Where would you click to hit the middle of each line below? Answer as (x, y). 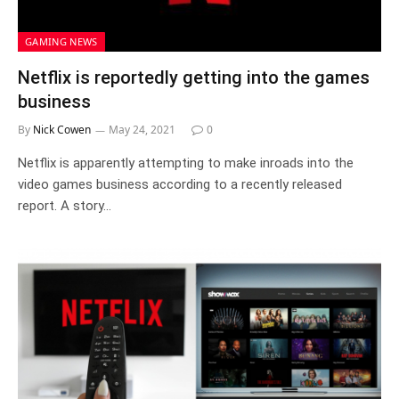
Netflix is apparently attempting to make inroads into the (186, 163)
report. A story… (65, 206)
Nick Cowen (62, 130)
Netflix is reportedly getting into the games (194, 77)
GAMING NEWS (61, 41)
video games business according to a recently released (180, 184)
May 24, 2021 (142, 130)
